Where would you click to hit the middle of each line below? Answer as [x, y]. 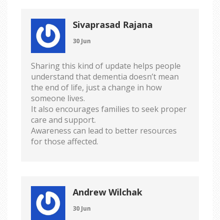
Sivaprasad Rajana [113, 24]
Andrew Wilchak [108, 192]
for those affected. [65, 141]
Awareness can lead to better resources [104, 130]
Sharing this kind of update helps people [106, 66]
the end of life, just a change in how [96, 87]
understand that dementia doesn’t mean [105, 76]
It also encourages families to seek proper [109, 109]
